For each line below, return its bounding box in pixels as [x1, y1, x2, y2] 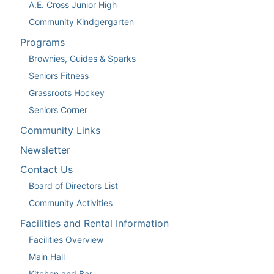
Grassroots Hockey [29, 87, 105, 98]
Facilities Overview [29, 234, 103, 245]
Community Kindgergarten [29, 16, 134, 27]
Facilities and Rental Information [20, 217, 169, 230]
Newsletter [20, 144, 70, 157]
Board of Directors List [29, 180, 118, 191]
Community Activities [29, 197, 113, 208]
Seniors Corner [29, 104, 87, 115]
